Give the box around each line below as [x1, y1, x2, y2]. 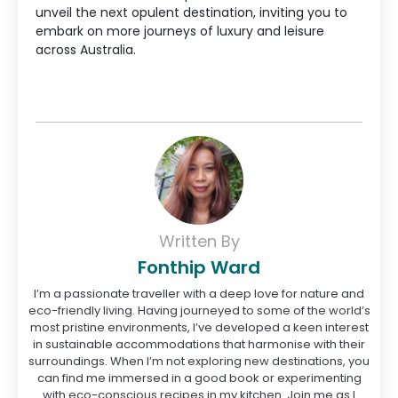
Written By [158, 229, 240, 252]
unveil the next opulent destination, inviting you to [36, 4, 347, 22]
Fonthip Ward [138, 254, 260, 280]
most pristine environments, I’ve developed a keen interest [29, 318, 369, 336]
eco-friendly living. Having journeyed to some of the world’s [28, 301, 370, 319]
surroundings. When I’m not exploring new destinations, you [28, 352, 370, 370]
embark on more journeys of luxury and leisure [36, 22, 324, 41]
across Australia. [36, 41, 136, 60]
